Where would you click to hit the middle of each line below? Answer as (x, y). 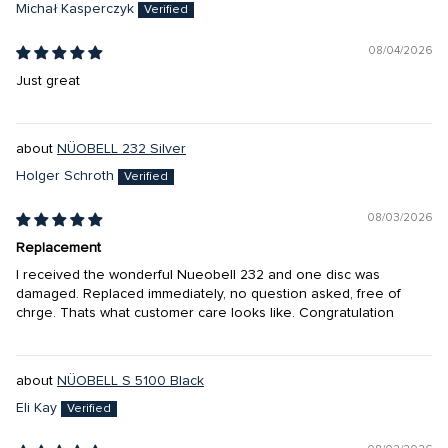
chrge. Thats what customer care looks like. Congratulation (205, 312)
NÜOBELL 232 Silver (121, 148)
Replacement (58, 247)
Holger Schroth (65, 175)
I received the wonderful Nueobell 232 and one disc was (198, 274)
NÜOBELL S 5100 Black (130, 380)
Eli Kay (36, 407)
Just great (48, 80)
